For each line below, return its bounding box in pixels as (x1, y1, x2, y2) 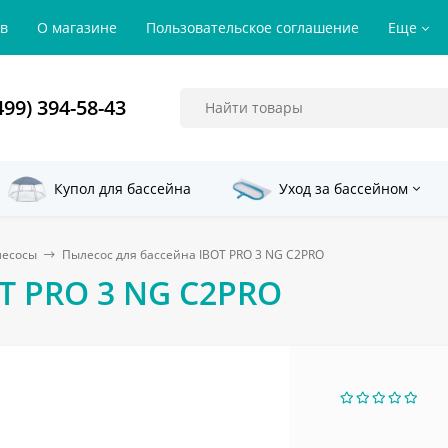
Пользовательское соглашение (146, 18, 359, 37)
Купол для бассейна (54, 179, 191, 198)
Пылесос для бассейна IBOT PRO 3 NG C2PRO (62, 246, 324, 263)
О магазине (37, 18, 117, 37)
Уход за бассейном (279, 179, 408, 198)
